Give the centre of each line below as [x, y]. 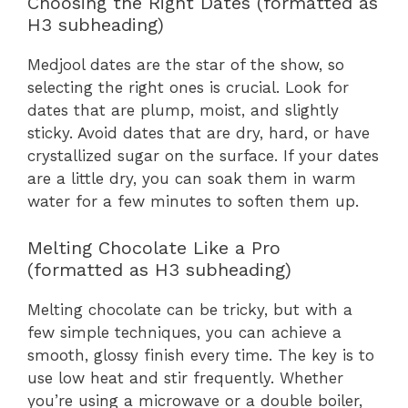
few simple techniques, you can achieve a [184, 332]
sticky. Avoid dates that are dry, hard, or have [199, 133]
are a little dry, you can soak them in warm [192, 179]
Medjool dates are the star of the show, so [186, 65]
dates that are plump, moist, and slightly [183, 111]
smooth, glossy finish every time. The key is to [201, 355]
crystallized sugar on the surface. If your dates [203, 156]
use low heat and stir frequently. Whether [185, 377]
